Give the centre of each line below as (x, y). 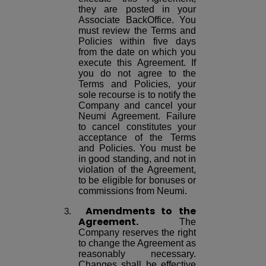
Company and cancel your (137, 106)
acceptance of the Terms (137, 138)
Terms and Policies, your (137, 84)
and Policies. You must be (137, 148)
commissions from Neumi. (133, 191)
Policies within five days (137, 42)
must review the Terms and (137, 31)
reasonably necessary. (137, 254)
